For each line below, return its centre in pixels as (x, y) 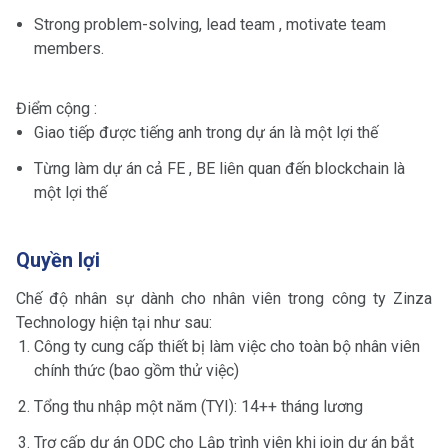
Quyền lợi (58, 259)
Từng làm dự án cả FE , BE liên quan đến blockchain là (219, 168)
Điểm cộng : (56, 108)
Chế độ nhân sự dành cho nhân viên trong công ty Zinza (224, 298)
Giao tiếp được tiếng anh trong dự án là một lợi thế (206, 132)
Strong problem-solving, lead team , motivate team (210, 24)
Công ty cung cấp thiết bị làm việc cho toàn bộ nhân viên (227, 346)
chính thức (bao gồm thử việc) (136, 370)
